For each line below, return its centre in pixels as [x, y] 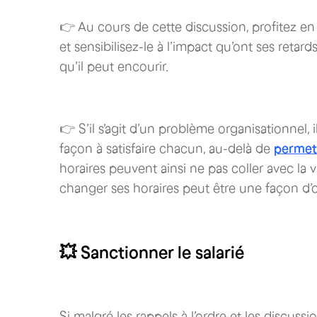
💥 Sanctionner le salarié [152, 252]
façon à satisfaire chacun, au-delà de [167, 149]
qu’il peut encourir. [114, 67]
